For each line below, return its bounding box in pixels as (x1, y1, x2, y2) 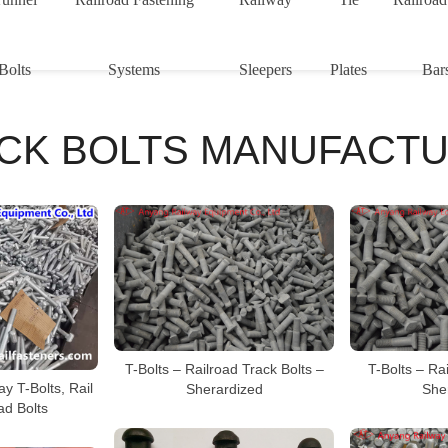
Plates (330, 61, 368, 78)
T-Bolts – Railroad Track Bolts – (124, 360, 324, 377)
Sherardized (185, 380, 263, 397)
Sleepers (239, 61, 293, 78)
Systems (108, 61, 161, 78)
